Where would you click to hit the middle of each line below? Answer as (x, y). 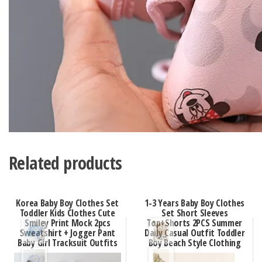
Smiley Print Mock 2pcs (67, 223)
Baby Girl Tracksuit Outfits (68, 242)
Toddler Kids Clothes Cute (67, 213)
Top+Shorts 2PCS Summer (195, 223)
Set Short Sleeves (194, 213)
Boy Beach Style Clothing (194, 242)
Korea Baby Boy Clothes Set (68, 203)
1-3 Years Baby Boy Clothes (195, 203)
